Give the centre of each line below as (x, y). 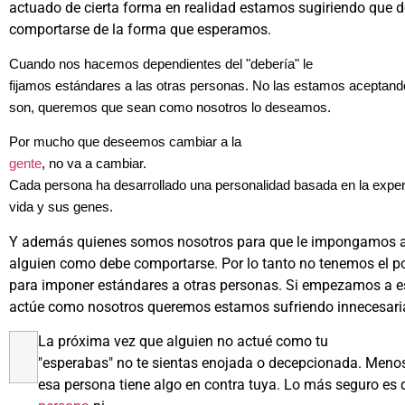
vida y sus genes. (61, 207)
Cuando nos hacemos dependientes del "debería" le (161, 64)
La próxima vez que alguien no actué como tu (183, 342)
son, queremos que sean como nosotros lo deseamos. (170, 107)
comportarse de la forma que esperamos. (140, 29)
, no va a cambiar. (94, 164)
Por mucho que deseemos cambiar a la (125, 142)
